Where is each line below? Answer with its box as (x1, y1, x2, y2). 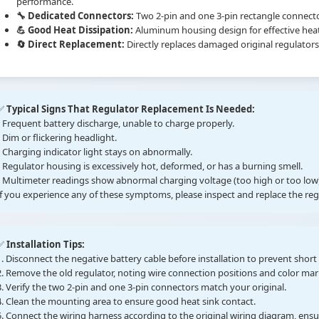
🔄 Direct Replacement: (16, 38, 125, 51)
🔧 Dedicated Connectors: (16, 9, 134, 23)
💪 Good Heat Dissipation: (16, 23, 133, 37)
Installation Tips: (6, 238, 85, 251)
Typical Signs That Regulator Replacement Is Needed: (6, 103, 255, 116)
